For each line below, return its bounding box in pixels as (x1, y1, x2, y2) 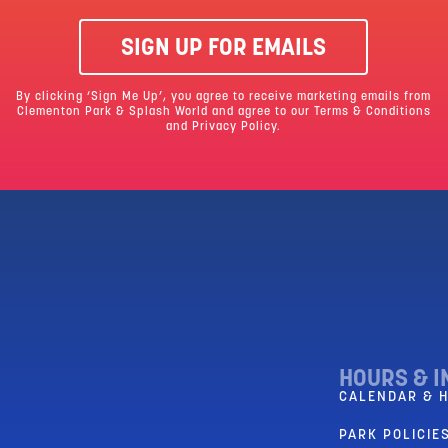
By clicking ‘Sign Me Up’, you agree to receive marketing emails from (16, 91, 432, 104)
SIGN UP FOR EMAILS (121, 37, 327, 62)
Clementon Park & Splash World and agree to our (16, 106, 314, 119)
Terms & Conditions (313, 106, 431, 119)
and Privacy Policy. (166, 121, 282, 134)
